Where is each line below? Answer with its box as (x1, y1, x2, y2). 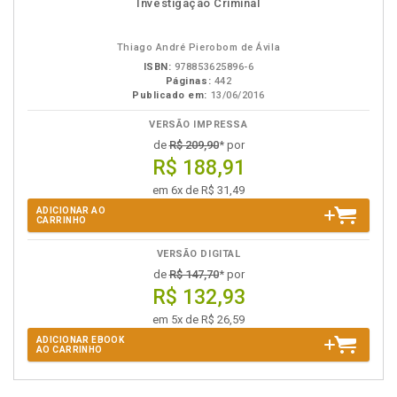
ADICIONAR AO (36, 206, 106, 215)
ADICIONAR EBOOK (36, 335, 125, 345)
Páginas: (165, 75, 212, 87)
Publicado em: (132, 90, 208, 101)
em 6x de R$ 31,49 (152, 183, 245, 197)
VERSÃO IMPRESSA (149, 119, 248, 130)
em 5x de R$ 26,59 (152, 313, 245, 326)
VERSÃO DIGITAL (156, 248, 241, 260)
